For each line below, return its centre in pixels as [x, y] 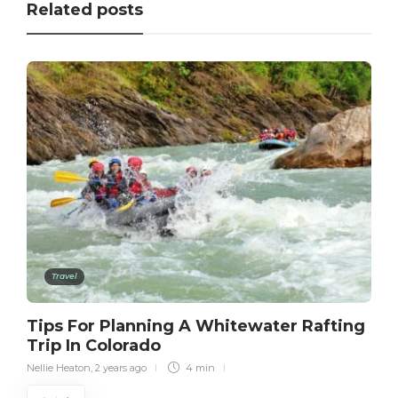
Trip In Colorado [96, 345]
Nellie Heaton [59, 367]
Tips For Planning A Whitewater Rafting [196, 326]
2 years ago [121, 367]
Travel [64, 275]
